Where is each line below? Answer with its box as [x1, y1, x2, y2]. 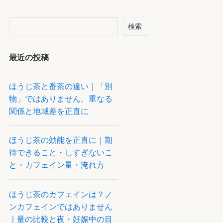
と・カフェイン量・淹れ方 [8, 160, 105, 170]
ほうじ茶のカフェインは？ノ [8, 189, 112, 199]
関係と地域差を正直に [8, 107, 89, 116]
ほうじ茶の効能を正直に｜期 [8, 135, 112, 145]
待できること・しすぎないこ [8, 148, 112, 157]
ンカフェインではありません [8, 202, 112, 211]
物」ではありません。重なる [8, 94, 112, 104]
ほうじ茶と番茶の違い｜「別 [8, 82, 112, 91]
